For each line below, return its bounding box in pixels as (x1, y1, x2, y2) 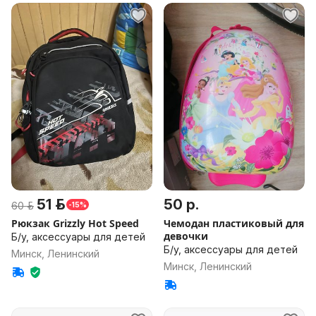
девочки (164, 229, 208, 243)
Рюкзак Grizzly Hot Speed (11, 217, 139, 230)
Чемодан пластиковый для (164, 217, 304, 230)
